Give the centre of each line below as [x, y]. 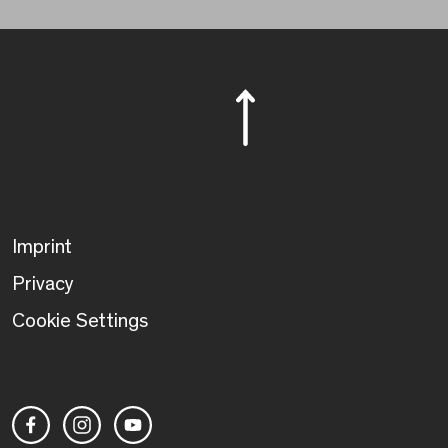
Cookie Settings [80, 320]
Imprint [42, 246]
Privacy [43, 283]
